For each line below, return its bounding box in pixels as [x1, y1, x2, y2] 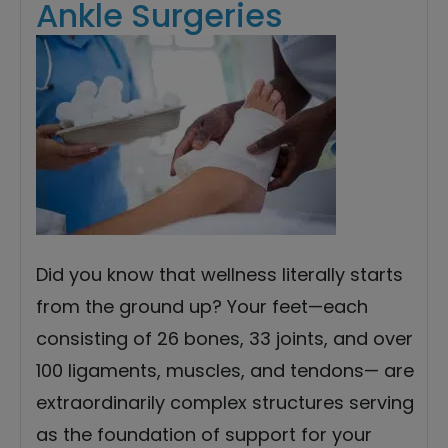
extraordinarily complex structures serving [36, 390, 414, 416]
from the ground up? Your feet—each [36, 294, 368, 320]
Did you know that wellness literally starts [36, 262, 403, 288]
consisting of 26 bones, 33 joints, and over [36, 326, 413, 352]
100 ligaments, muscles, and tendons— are [36, 358, 414, 384]
